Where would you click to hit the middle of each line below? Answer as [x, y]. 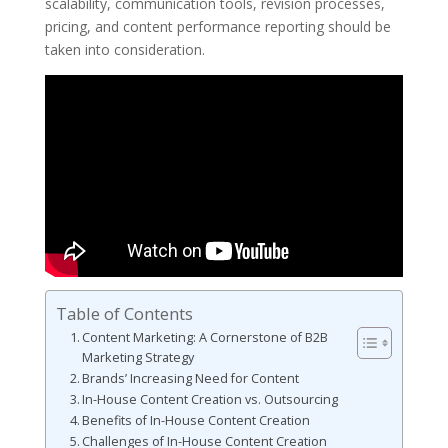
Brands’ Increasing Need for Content [191, 378]
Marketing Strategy [138, 357]
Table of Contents [124, 314]
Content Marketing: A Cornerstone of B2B [205, 337]
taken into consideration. [124, 49]
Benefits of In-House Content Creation [196, 420]
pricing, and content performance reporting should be [217, 26]
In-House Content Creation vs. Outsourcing [210, 399]
